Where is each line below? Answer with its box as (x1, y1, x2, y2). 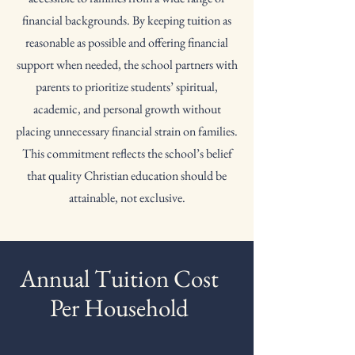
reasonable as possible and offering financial (25, 34, 228, 51)
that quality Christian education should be (27, 167, 227, 184)
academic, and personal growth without (32, 101, 221, 117)
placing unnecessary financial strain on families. (16, 123, 238, 139)
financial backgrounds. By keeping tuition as (22, 12, 231, 29)
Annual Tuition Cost (19, 262, 219, 294)
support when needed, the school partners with (16, 56, 238, 73)
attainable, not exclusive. (68, 189, 185, 206)
